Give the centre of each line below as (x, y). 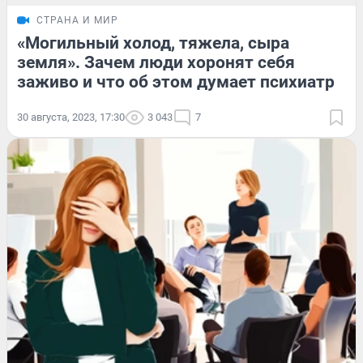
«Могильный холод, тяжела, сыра (153, 43)
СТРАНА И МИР (77, 20)
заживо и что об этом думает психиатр (176, 81)
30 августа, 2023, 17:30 (71, 117)
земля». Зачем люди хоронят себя (156, 62)
